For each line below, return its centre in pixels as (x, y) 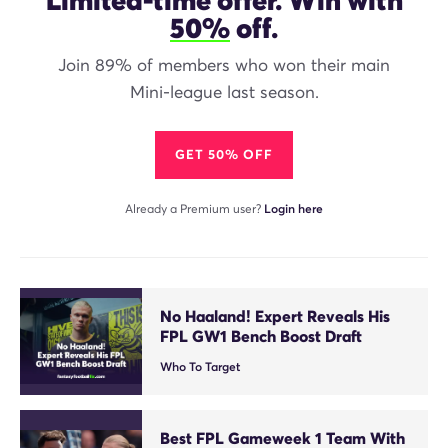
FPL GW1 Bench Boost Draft (261, 335)
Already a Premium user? (194, 208)
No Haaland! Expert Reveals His (275, 315)
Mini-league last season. (224, 92)
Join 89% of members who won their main (224, 65)
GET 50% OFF (224, 154)
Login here (293, 208)
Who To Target (200, 366)
